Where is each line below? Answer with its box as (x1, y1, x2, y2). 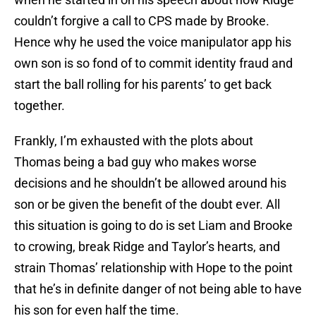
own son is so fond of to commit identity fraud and (14, 56, 293, 71)
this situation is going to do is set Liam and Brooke (14, 218, 293, 233)
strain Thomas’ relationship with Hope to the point (14, 260, 293, 276)
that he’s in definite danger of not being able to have (14, 281, 302, 297)
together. (14, 98, 65, 114)
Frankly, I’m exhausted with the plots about (14, 133, 253, 149)
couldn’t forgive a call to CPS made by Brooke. (14, 13, 269, 29)
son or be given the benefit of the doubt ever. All (14, 197, 280, 212)
